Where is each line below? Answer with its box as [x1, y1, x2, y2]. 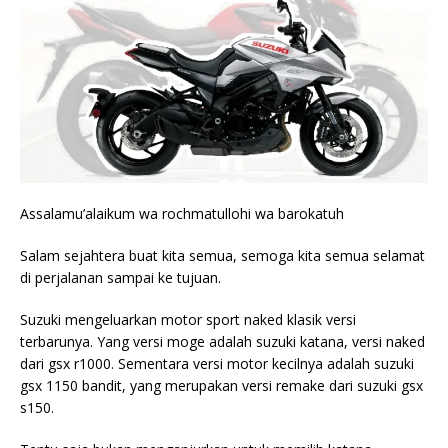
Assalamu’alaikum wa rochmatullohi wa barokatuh [20, 204, 344, 224]
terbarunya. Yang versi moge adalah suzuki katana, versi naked [20, 332, 425, 352]
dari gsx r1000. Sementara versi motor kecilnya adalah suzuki [20, 354, 414, 374]
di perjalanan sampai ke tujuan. [20, 268, 221, 288]
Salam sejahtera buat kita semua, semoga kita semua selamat [20, 246, 425, 266]
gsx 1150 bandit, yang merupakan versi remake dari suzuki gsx [20, 376, 423, 396]
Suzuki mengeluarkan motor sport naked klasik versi [20, 310, 356, 330]
